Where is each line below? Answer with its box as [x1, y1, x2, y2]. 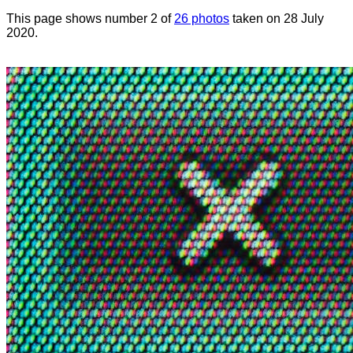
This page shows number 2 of [6, 12, 174, 25]
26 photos [174, 12, 229, 25]
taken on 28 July [229, 12, 324, 25]
